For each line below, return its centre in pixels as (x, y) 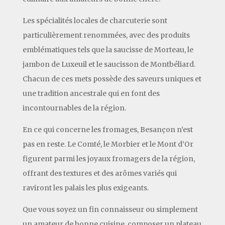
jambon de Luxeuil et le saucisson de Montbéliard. (109, 64)
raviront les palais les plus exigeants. (85, 188)
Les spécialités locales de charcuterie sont (95, 20)
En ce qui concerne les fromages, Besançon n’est (107, 129)
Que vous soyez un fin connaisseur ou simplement (110, 209)
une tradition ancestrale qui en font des (91, 93)
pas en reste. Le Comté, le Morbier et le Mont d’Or (108, 144)
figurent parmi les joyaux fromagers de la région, (108, 158)
